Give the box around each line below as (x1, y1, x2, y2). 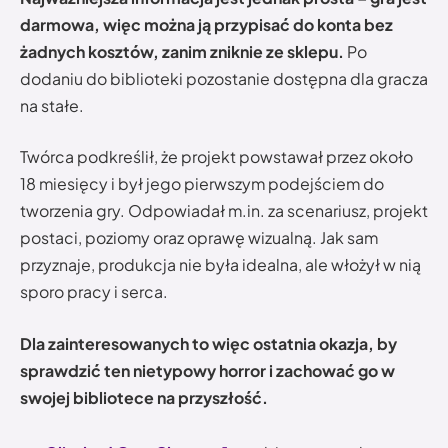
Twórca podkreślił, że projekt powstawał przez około (20, 146, 413, 168)
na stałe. (20, 94, 84, 116)
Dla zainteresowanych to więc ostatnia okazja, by (20, 332, 397, 354)
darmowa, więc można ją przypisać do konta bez (20, 13, 393, 35)
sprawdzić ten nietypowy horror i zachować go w (20, 359, 395, 381)
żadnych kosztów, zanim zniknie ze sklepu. (20, 40, 344, 62)
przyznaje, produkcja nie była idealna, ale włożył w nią (20, 254, 421, 276)
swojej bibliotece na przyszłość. (20, 386, 268, 408)
